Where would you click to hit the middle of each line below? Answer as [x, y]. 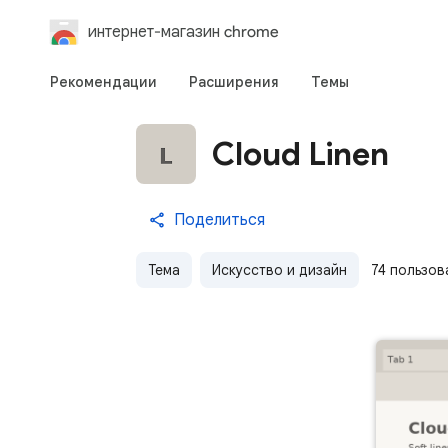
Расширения [234, 82]
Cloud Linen [300, 153]
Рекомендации [103, 82]
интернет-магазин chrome [183, 31]
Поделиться [219, 220]
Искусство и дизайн [279, 270]
